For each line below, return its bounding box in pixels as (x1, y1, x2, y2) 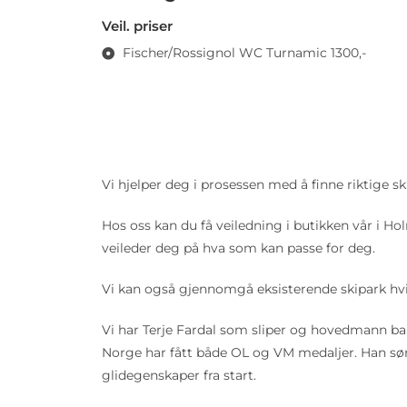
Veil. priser (102, 17, 173, 35)
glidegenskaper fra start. (102, 367, 263, 383)
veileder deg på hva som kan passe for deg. (102, 240, 375, 256)
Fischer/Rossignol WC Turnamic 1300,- (122, 45, 366, 61)
